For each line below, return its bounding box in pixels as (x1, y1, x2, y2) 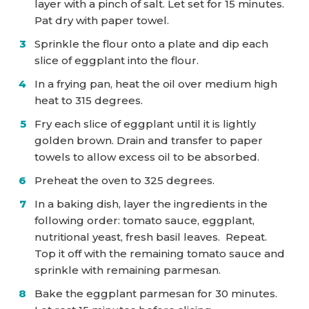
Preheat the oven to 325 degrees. (34, 173, 215, 187)
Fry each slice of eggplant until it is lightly (34, 117, 256, 130)
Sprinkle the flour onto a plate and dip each (34, 37, 268, 50)
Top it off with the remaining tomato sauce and (34, 246, 285, 260)
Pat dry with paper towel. (34, 13, 169, 27)
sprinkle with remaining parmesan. (34, 263, 221, 277)
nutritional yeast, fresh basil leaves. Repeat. (34, 230, 267, 243)
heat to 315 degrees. (34, 93, 148, 107)
